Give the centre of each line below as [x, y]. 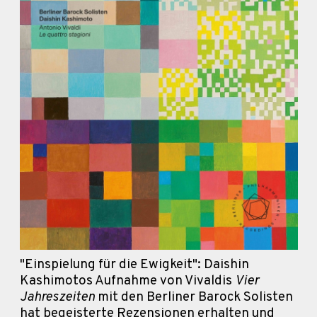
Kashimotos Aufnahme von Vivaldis [127, 281]
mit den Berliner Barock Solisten [194, 297]
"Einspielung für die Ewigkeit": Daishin [134, 264]
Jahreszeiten [57, 297]
